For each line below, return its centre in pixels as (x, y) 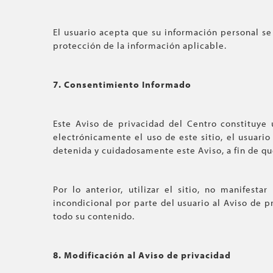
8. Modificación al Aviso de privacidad (142, 255)
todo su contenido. (94, 216)
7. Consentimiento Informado (122, 84)
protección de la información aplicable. (140, 45)
